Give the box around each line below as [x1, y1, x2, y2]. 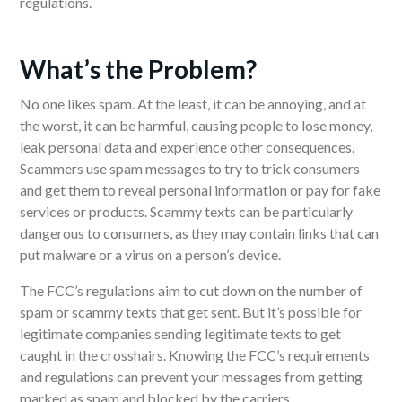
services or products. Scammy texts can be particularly [20, 202, 353, 220]
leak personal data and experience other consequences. [20, 137, 354, 155]
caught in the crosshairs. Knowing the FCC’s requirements [20, 345, 370, 363]
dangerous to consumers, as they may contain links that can [20, 223, 379, 241]
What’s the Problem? [20, 53, 257, 84]
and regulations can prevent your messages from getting [20, 367, 363, 385]
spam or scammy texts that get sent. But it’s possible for [20, 302, 362, 320]
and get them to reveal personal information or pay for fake [20, 180, 380, 198]
